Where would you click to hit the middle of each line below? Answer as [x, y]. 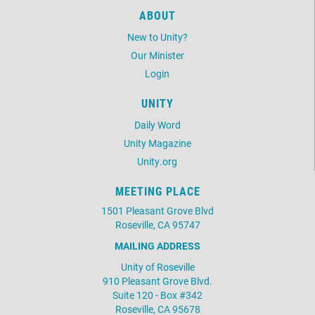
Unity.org [157, 161]
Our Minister [157, 55]
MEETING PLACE [157, 191]
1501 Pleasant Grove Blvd [157, 210]
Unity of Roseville [157, 266]
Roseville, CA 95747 [157, 224]
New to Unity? [157, 37]
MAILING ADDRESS [157, 245]
